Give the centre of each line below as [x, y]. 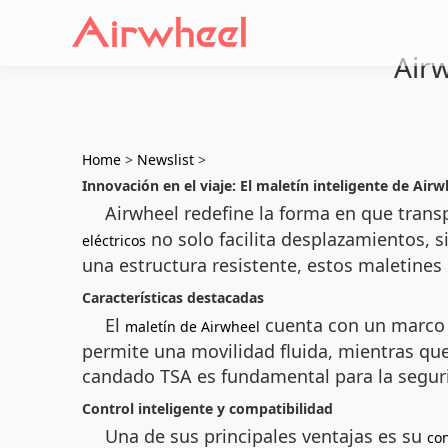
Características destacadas [173, 297]
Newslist [165, 159]
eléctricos [114, 240]
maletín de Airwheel [192, 326]
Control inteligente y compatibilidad [207, 408]
